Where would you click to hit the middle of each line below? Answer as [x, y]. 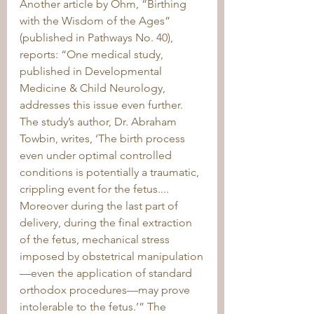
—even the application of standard [107, 273]
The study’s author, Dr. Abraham [100, 122]
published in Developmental [92, 71]
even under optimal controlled [97, 155]
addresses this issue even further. [103, 105]
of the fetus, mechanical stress [96, 239]
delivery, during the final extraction [107, 223]
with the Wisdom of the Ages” [96, 21]
